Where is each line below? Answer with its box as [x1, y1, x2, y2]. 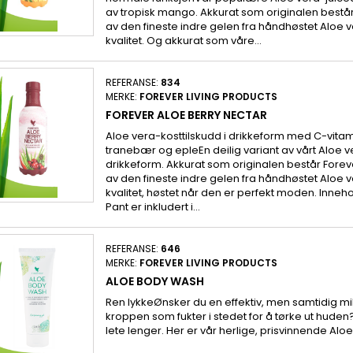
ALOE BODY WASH [105, 273, 204, 289]
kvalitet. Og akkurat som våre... [105, 32, 262, 48]
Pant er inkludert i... [105, 199, 200, 214]
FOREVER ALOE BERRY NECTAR [105, 106, 267, 123]
